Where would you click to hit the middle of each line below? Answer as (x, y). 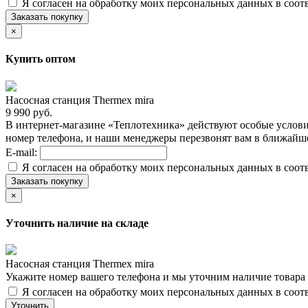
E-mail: (23, 152)
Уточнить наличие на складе (77, 223)
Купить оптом (41, 59)
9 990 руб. (29, 112)
